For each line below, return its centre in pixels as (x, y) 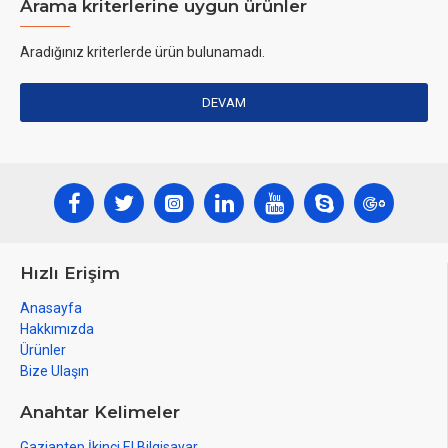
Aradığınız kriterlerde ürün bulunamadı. (142, 52)
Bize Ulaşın (54, 371)
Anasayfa (51, 308)
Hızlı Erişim (70, 273)
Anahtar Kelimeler (100, 412)
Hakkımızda (57, 329)
